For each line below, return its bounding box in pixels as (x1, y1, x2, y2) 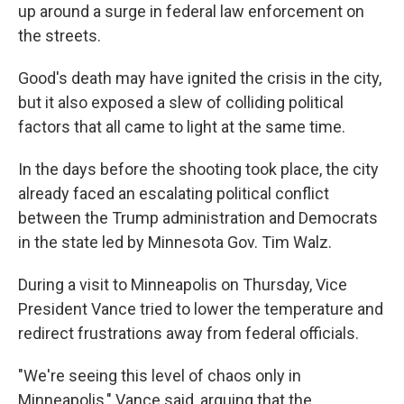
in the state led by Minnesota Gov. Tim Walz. (18, 232, 332, 252)
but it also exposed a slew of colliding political (18, 92, 344, 112)
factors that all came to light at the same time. (18, 116, 345, 136)
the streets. (18, 25, 101, 45)
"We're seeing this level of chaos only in (18, 365, 301, 385)
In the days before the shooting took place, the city (18, 159, 379, 179)
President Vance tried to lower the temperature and (18, 298, 383, 318)
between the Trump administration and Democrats (18, 207, 378, 227)
